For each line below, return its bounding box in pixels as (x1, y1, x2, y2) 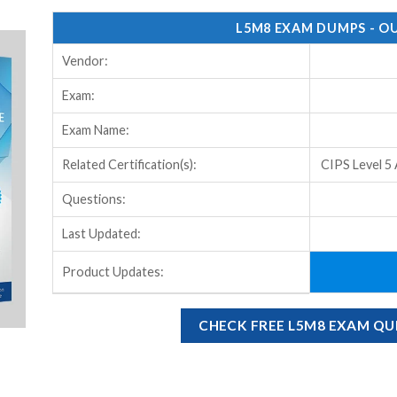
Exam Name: (61, 121, 129, 137)
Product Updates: (61, 263, 164, 279)
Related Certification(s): (61, 156, 197, 172)
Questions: (61, 191, 126, 206)
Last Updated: (61, 225, 141, 241)
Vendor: (61, 52, 108, 68)
